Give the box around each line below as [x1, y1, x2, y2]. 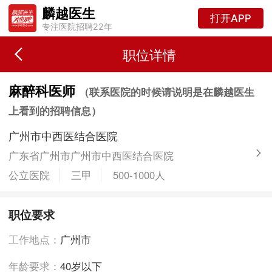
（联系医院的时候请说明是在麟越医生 [79, 84, 255, 99]
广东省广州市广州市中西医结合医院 [8, 148, 174, 163]
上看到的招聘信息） [8, 103, 102, 118]
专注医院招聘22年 [41, 21, 112, 32]
